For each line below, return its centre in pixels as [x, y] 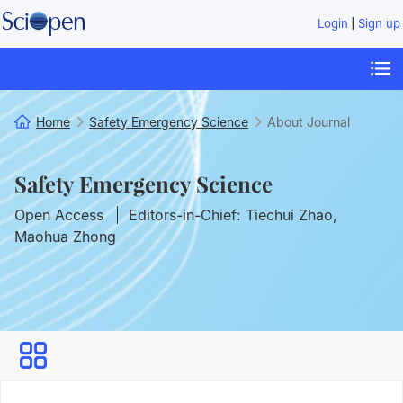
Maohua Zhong [65, 237]
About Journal [309, 122]
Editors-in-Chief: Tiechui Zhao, [233, 215]
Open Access [59, 215]
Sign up [380, 24]
